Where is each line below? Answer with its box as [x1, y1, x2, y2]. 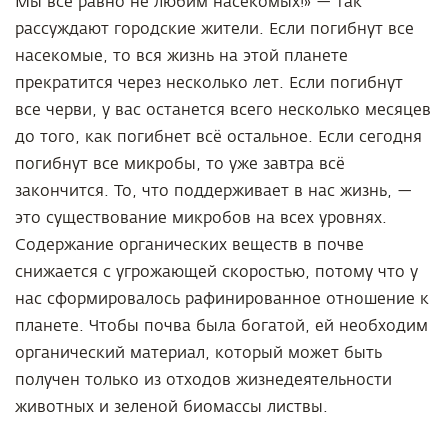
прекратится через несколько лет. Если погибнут [15, 74, 403, 92]
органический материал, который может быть [15, 344, 382, 362]
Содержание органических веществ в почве [15, 236, 364, 254]
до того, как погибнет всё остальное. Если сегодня [15, 128, 422, 146]
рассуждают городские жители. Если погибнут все [15, 20, 414, 38]
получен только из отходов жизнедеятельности [15, 371, 392, 389]
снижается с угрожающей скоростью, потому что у [15, 263, 418, 281]
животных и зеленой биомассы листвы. [15, 398, 328, 416]
